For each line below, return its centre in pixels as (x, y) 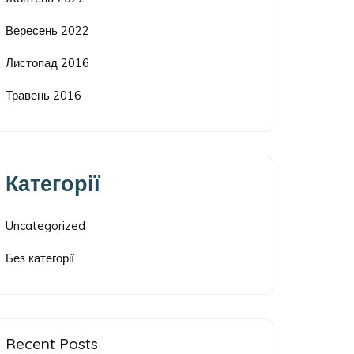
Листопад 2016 (48, 63)
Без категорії (40, 258)
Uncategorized (46, 225)
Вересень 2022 (48, 31)
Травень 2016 (44, 96)
